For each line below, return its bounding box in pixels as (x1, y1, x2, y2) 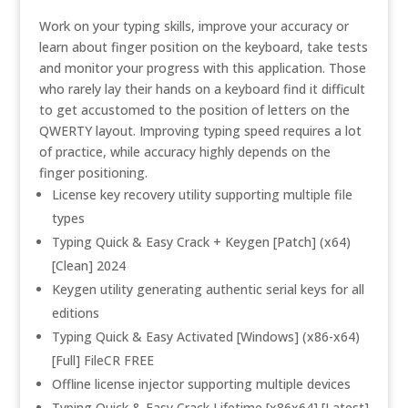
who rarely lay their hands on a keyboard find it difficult (38, 80, 365, 97)
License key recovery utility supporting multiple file (51, 186, 352, 203)
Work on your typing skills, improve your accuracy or (38, 17, 349, 35)
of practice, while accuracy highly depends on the (38, 143, 331, 160)
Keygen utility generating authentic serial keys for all (51, 280, 364, 298)
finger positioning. (38, 164, 148, 181)
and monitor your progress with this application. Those (38, 59, 366, 76)
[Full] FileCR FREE (51, 352, 154, 369)
